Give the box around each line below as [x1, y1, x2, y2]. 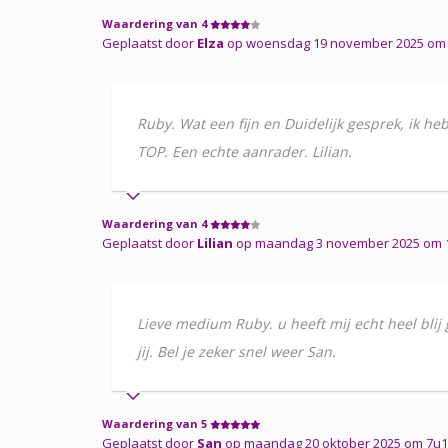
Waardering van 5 [102, 415, 210, 431]
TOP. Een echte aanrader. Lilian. [137, 141, 352, 161]
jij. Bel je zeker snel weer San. [137, 341, 336, 361]
